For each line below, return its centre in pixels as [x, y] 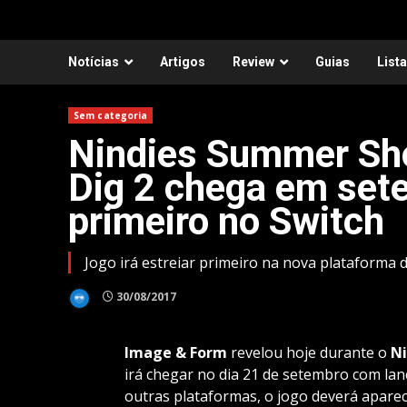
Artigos [183, 61]
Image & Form [175, 352]
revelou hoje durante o [308, 352]
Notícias [94, 61]
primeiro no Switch [226, 221]
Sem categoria [111, 115]
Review [253, 61]
